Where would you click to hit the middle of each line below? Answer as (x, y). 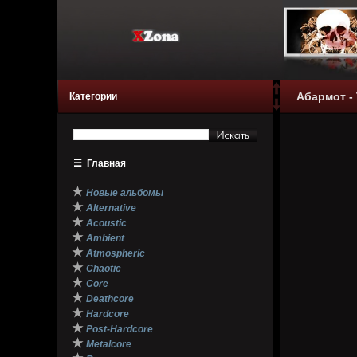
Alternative (111, 208)
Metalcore (109, 344)
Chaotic (104, 269)
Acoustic (106, 223)
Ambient (105, 238)
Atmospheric (116, 253)
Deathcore (110, 299)
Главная (106, 163)
